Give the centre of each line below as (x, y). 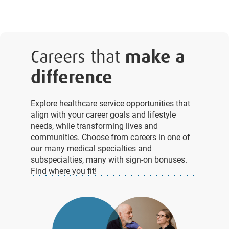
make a (155, 56)
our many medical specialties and (91, 148)
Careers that (78, 56)
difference (72, 77)
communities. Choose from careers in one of (110, 136)
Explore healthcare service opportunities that (110, 103)
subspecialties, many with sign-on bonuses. (109, 159)
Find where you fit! (64, 170)
